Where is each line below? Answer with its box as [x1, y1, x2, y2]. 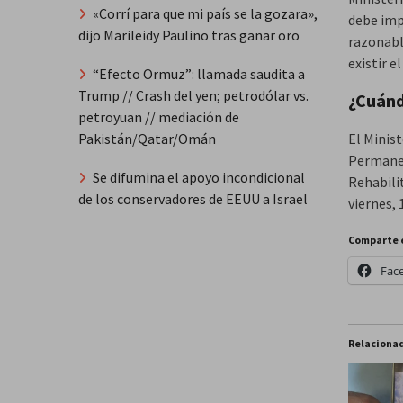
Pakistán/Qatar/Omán [78, 129, 216, 148]
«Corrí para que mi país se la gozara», [93, 4, 318, 23]
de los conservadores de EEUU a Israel [78, 189, 308, 208]
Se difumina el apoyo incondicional [93, 167, 305, 186]
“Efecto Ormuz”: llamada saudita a [93, 64, 305, 83]
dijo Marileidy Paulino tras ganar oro [78, 26, 300, 45]
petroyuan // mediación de [78, 107, 239, 126]
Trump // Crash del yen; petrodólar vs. [78, 85, 309, 104]
